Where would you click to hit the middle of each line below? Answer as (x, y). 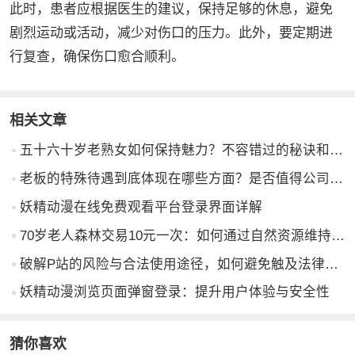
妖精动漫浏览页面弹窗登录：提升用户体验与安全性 (175, 292)
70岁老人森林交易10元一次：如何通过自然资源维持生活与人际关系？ (338, 235)
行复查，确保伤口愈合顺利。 (97, 57)
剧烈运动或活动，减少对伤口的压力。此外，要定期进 (171, 33)
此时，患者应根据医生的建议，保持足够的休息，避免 (171, 10)
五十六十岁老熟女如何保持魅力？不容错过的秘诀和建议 (337, 151)
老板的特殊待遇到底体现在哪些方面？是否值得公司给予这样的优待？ (337, 179)
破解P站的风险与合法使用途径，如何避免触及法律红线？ (332, 264)
